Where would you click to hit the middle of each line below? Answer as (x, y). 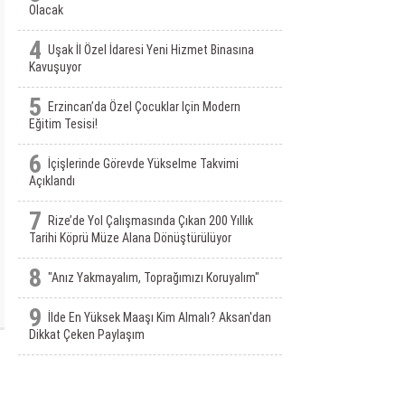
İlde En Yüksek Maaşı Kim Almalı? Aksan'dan (159, 317)
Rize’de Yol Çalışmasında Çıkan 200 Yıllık (150, 221)
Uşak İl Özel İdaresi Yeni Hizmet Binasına (151, 50)
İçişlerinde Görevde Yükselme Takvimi (143, 164)
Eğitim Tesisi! (63, 124)
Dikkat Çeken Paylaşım (86, 334)
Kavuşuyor (55, 67)
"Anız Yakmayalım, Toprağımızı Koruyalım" (153, 278)
